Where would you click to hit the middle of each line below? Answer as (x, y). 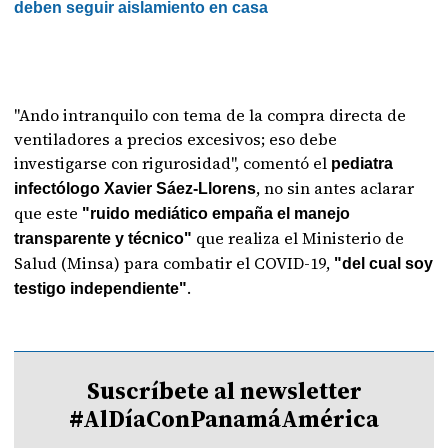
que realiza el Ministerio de (298, 238)
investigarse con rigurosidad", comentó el (171, 163)
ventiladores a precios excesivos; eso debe (176, 139)
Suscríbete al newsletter (224, 390)
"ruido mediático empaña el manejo (214, 213)
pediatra (360, 163)
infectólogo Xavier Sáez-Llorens (135, 188)
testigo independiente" (101, 288)
